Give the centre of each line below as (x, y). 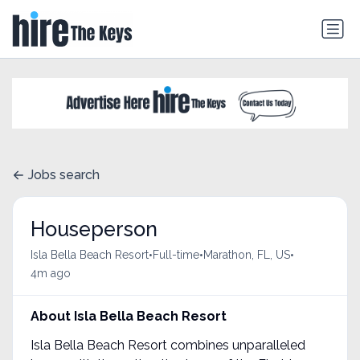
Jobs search (64, 175)
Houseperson (94, 229)
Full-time (176, 255)
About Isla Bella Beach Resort (128, 316)
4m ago (50, 273)
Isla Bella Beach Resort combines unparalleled (168, 345)
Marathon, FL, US (246, 255)
